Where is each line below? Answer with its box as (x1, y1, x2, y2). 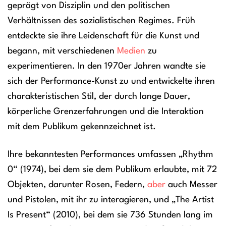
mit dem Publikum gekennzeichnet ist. (8, 123, 156, 132)
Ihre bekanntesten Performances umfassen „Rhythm (8, 150, 213, 159)
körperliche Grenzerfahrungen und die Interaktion (8, 107, 204, 117)
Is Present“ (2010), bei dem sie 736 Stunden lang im (8, 211, 213, 220)
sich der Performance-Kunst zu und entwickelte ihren (8, 77, 215, 86)
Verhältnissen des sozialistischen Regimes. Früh (8, 17, 195, 26)
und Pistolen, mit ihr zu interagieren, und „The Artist (8, 196, 214, 205)
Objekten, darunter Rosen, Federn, (8, 181, 147, 190)
